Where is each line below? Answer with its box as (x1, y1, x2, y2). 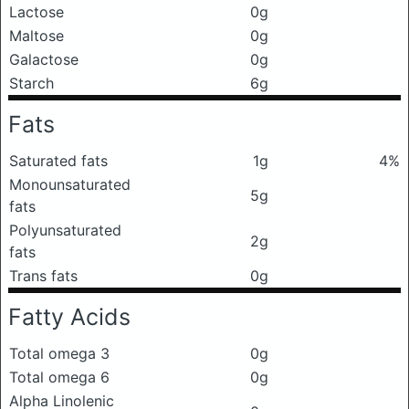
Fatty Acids (8, 303, 131, 331)
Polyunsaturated (9, 221, 121, 240)
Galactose (9, 50, 79, 69)
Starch (9, 74, 54, 93)
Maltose (9, 26, 64, 46)
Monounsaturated (9, 175, 131, 194)
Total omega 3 (9, 344, 110, 363)
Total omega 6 (9, 368, 110, 387)
